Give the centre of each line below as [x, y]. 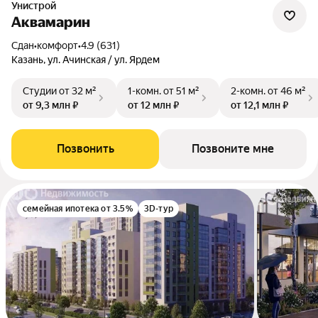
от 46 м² [287, 91]
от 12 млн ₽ [153, 105]
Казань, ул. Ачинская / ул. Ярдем [86, 60]
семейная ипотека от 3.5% [78, 209]
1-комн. [144, 91]
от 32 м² [78, 91]
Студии [40, 91]
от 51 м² [181, 91]
